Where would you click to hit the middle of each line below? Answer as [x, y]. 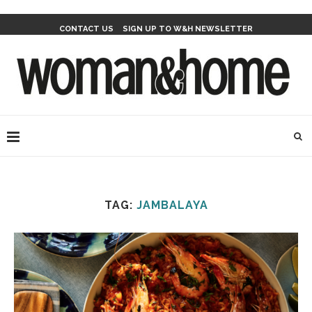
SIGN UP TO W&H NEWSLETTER [188, 29]
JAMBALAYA [172, 205]
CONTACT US [86, 29]
